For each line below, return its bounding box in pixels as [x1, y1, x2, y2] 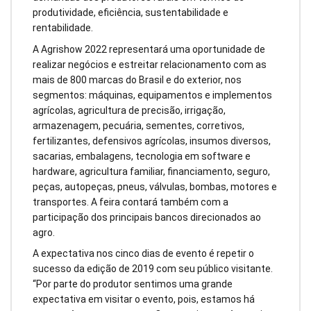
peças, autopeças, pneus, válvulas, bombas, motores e [33, 180, 277, 192]
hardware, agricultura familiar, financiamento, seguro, [33, 165, 270, 177]
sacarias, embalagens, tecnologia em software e [33, 150, 251, 162]
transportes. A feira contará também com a [33, 196, 228, 208]
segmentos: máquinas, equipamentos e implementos [33, 89, 272, 101]
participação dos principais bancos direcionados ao [33, 211, 261, 223]
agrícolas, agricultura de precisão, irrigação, [33, 104, 226, 116]
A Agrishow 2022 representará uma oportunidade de [33, 43, 265, 55]
